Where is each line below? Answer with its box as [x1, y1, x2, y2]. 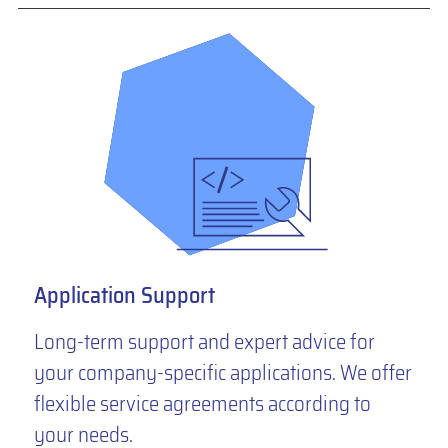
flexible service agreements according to [33, 387, 371, 421]
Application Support [33, 278, 215, 314]
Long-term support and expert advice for [33, 325, 375, 359]
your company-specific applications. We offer [33, 356, 412, 390]
